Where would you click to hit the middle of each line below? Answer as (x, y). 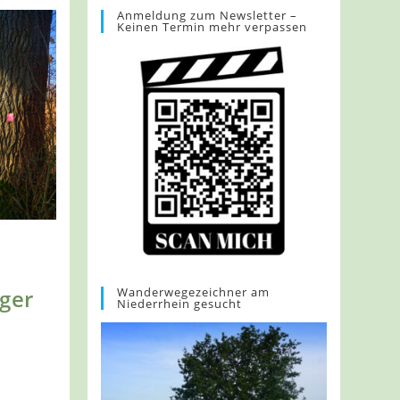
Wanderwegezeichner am (194, 292)
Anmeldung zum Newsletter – (208, 15)
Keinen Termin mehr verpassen (212, 27)
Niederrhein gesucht (180, 303)
